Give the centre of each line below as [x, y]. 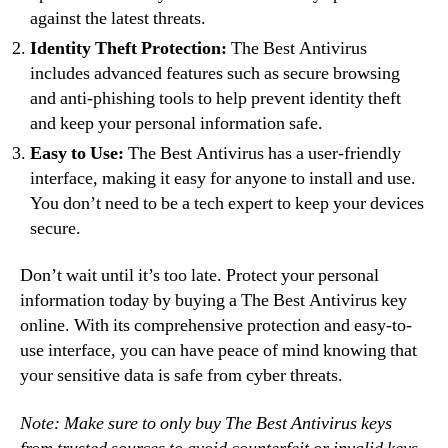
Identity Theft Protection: [128, 48]
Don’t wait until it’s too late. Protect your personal [199, 275]
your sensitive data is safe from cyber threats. [181, 375]
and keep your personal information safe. [176, 123]
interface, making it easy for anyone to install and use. [223, 178]
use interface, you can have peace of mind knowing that [218, 350]
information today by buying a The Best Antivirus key [213, 300]
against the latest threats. [118, 18]
